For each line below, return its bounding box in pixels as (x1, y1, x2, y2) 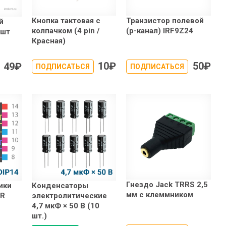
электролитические (31, 191, 107, 201)
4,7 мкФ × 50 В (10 (31, 201, 99, 211)
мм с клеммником (126, 190, 194, 200)
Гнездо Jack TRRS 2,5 (126, 180, 208, 190)
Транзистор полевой (126, 16, 204, 26)
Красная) (31, 36, 66, 46)
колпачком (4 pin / (31, 26, 100, 36)
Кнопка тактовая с (31, 16, 100, 26)
